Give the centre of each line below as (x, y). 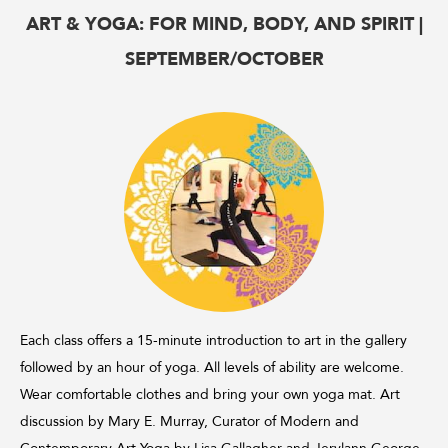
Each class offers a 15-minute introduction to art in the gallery (213, 340)
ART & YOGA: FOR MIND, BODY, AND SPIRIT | (224, 24)
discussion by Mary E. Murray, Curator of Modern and (189, 421)
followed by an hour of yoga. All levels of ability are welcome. (212, 367)
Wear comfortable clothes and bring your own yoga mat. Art (210, 394)
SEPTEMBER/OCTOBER (224, 59)
